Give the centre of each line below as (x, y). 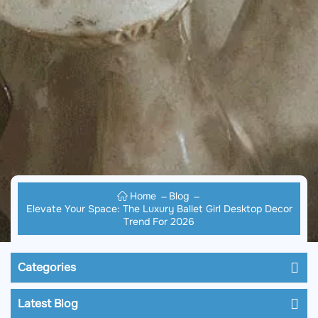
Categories (47, 268)
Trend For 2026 (159, 222)
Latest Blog (48, 304)
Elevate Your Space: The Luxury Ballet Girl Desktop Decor (159, 209)
